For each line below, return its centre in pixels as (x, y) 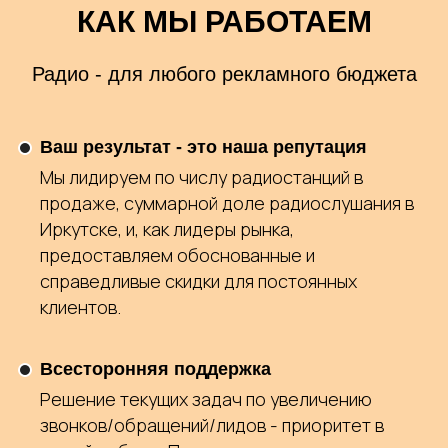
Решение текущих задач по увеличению (206, 399)
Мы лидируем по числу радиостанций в (201, 177)
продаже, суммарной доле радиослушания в (227, 203)
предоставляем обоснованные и (177, 255)
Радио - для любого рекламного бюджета (224, 74)
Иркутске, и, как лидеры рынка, (167, 229)
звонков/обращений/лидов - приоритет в (212, 425)
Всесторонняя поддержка (155, 369)
